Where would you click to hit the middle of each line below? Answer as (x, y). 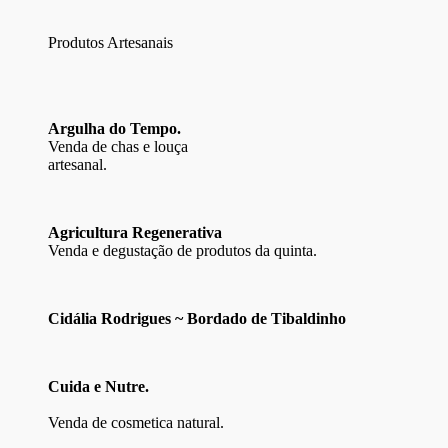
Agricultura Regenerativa (135, 233)
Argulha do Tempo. (114, 129)
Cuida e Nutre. (98, 387)
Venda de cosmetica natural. (136, 423)
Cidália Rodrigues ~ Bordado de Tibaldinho (197, 319)
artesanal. (77, 165)
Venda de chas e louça (118, 147)
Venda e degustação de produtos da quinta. (182, 251)
